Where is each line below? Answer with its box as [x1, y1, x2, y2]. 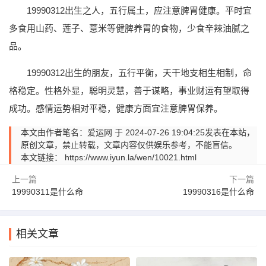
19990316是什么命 [183, 186, 254, 197]
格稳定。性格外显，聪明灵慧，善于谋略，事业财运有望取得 [9, 85, 249, 96]
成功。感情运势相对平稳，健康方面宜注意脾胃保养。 [9, 103, 223, 113]
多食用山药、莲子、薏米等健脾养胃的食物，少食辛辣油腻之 [9, 23, 249, 33]
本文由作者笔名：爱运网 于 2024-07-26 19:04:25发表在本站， [21, 127, 255, 137]
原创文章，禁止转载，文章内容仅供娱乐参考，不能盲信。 [21, 140, 237, 150]
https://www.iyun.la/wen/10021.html [65, 152, 197, 162]
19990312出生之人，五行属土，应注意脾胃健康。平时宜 [27, 5, 252, 15]
